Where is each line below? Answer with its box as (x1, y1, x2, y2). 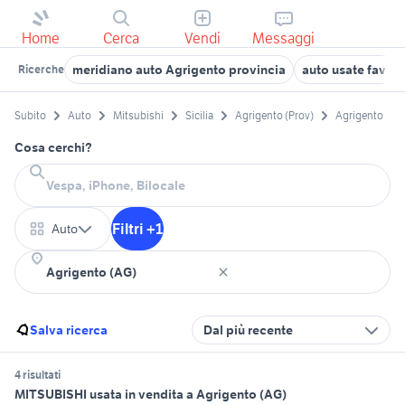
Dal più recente (203, 322, 293, 339)
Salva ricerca (30, 322, 108, 339)
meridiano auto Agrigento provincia (72, 61, 286, 78)
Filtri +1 (112, 220, 163, 239)
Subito (14, 108, 46, 123)
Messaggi (252, 29, 316, 47)
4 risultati (14, 368, 61, 382)
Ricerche (18, 62, 64, 76)
